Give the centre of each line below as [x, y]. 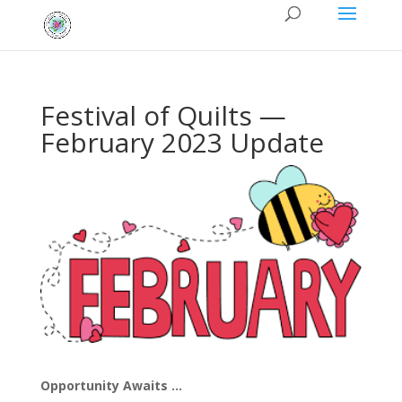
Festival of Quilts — [163, 115]
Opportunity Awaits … [111, 386]
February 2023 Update [182, 142]
